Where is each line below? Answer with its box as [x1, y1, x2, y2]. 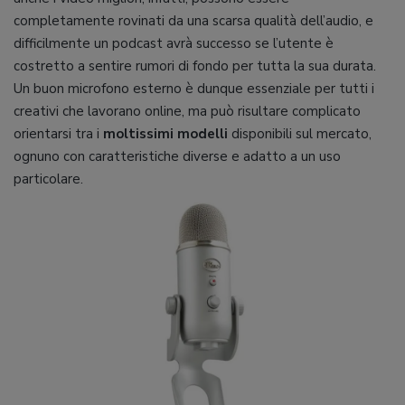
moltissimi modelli [103, 125, 228, 144]
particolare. [14, 170, 83, 189]
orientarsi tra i [14, 125, 103, 144]
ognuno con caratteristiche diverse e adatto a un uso [14, 147, 341, 166]
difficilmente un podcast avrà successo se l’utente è [14, 34, 334, 53]
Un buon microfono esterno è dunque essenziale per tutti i [14, 80, 374, 99]
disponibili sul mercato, [228, 125, 372, 144]
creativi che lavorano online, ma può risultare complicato [14, 102, 361, 121]
